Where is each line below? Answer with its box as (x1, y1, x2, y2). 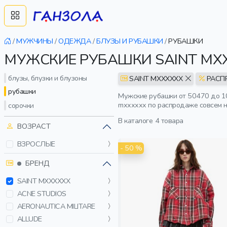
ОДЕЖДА (58, 36, 91, 46)
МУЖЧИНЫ (16, 36, 53, 46)
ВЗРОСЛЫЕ (17, 139, 55, 149)
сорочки (8, 100, 34, 110)
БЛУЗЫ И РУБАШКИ (96, 36, 163, 46)
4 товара (155, 116, 183, 126)
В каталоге (118, 116, 153, 126)
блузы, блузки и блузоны (8, 73, 87, 83)
